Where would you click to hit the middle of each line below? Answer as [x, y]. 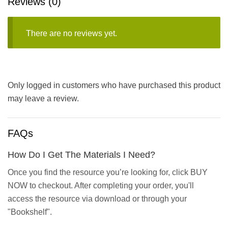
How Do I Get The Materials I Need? [81, 154]
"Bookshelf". [30, 212]
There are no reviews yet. [71, 34]
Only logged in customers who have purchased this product [114, 85]
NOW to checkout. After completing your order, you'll [101, 186]
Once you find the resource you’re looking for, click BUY [108, 173]
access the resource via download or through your [97, 199]
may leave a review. [43, 98]
